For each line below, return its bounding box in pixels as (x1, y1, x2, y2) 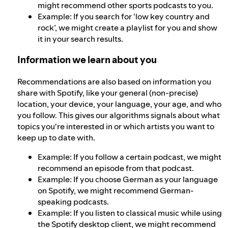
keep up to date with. (17, 132, 95, 144)
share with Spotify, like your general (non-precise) (17, 87, 198, 99)
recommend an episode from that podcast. (38, 162, 194, 174)
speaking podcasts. (38, 196, 109, 208)
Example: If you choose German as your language (38, 174, 218, 185)
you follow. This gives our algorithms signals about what (17, 109, 220, 121)
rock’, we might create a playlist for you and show (38, 21, 217, 33)
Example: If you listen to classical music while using (38, 207, 222, 219)
